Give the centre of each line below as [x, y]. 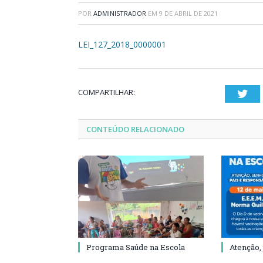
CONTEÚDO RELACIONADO [135, 129]
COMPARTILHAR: [107, 92]
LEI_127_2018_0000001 [122, 44]
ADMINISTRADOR [120, 13]
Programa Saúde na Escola [136, 247]
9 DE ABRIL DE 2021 [188, 13]
